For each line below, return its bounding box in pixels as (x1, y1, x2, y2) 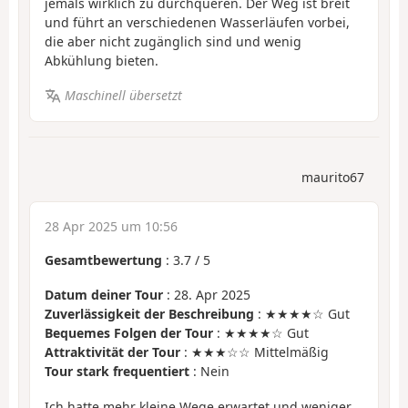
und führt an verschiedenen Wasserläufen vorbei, (45, 13, 350, 31)
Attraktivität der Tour (45, 343, 180, 362)
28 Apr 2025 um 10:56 (45, 217, 178, 235)
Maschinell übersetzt (64, 87, 182, 105)
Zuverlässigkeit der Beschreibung (45, 305, 254, 323)
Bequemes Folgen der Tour (45, 324, 213, 342)
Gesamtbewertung (45, 250, 162, 269)
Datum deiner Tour (45, 286, 163, 304)
